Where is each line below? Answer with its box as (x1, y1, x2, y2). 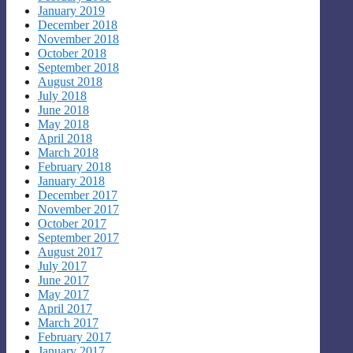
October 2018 (38, 46, 106, 60)
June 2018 (38, 102, 89, 117)
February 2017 (38, 329, 111, 344)
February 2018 (38, 159, 111, 173)
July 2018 (38, 88, 87, 102)
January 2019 (38, 3, 105, 17)
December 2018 (38, 17, 117, 32)
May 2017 (38, 287, 89, 301)
